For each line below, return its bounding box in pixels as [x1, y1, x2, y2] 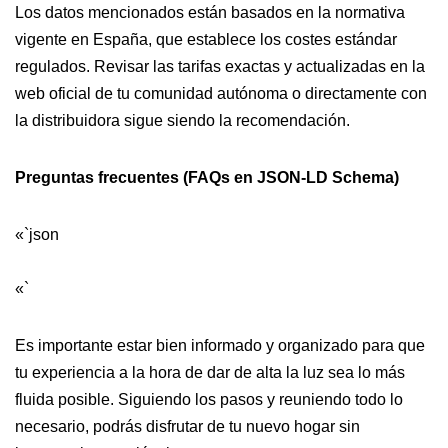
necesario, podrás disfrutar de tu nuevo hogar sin [15, 418, 360, 436]
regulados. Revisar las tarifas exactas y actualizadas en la [15, 58, 425, 76]
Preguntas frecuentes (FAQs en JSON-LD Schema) [15, 169, 399, 187]
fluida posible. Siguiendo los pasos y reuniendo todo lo [15, 391, 403, 409]
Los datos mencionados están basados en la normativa [15, 4, 405, 22]
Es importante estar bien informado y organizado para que [15, 337, 425, 355]
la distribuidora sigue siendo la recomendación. [15, 112, 350, 130]
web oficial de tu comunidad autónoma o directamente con [15, 85, 427, 103]
